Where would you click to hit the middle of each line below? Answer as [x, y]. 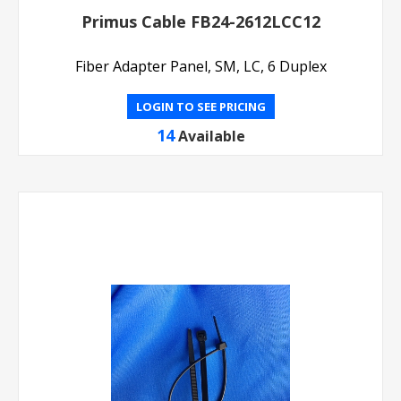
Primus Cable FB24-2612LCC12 [200, 21]
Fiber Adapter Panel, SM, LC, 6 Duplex [200, 66]
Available [211, 136]
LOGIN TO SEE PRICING [200, 106]
